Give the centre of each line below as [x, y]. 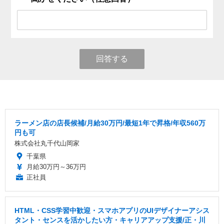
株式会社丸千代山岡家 [47, 143]
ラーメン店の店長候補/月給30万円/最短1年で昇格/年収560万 [110, 123]
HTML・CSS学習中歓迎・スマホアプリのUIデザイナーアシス [112, 210]
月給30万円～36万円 [56, 166]
